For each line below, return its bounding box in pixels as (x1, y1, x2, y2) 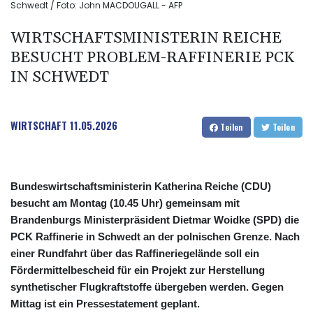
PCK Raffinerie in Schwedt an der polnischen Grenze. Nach (10, 230, 300, 242)
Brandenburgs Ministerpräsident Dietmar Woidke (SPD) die (10, 213, 299, 226)
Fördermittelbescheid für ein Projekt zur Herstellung (10, 263, 265, 276)
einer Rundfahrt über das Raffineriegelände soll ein (10, 247, 259, 259)
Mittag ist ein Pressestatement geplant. (10, 297, 200, 310)
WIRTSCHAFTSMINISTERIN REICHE (10, 28, 282, 48)
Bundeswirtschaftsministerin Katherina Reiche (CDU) (10, 180, 271, 192)
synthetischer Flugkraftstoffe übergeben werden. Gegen (10, 280, 284, 293)
